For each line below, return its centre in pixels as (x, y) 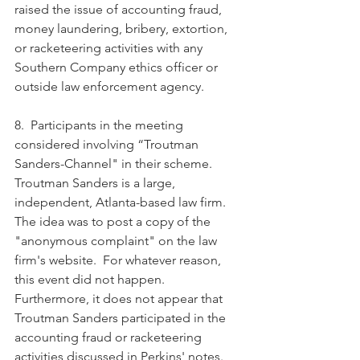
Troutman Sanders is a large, (96, 182)
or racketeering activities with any (110, 47)
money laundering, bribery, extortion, (123, 28)
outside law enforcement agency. (112, 86)
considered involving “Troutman (108, 144)
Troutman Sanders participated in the (122, 317)
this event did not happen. (93, 279)
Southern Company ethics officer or (118, 67)
